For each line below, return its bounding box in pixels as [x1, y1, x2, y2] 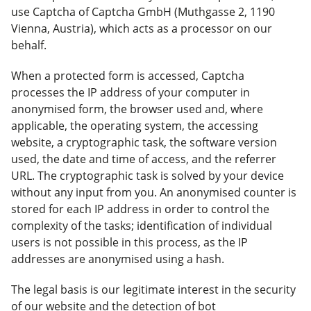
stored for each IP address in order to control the [11, 201, 269, 217]
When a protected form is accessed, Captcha [11, 68, 244, 83]
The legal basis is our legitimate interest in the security [11, 282, 296, 297]
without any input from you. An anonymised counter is [11, 185, 296, 200]
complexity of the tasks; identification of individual [11, 218, 272, 233]
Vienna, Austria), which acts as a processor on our [11, 21, 272, 36]
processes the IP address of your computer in [11, 85, 250, 100]
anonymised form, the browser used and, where [11, 101, 263, 117]
